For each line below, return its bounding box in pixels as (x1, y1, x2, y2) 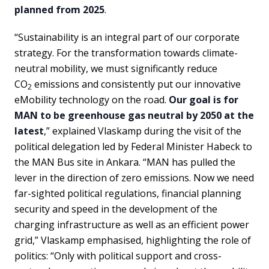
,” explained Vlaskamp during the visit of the (44, 124, 241, 138)
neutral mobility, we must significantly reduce (14, 61, 217, 75)
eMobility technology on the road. (14, 92, 169, 106)
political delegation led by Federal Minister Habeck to (14, 139, 252, 153)
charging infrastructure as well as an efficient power (14, 217, 249, 231)
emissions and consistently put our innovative (32, 77, 241, 91)
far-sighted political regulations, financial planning (14, 186, 241, 200)
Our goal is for (169, 92, 238, 106)
